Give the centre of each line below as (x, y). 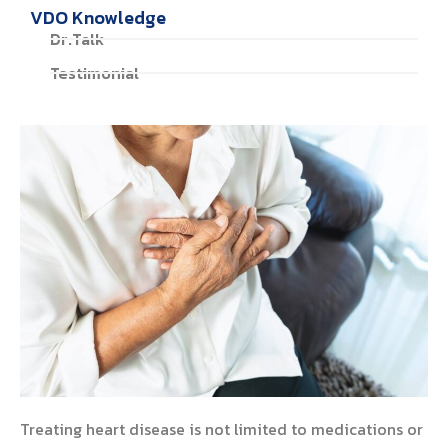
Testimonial (94, 73)
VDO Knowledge (98, 18)
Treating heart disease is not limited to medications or (221, 429)
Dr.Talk (77, 39)
